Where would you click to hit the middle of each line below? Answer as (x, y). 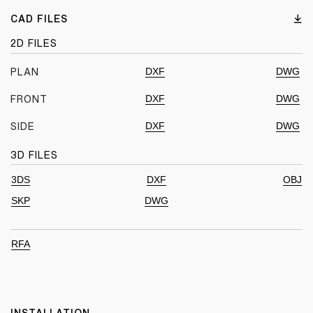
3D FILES (34, 155)
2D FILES (34, 43)
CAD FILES (39, 19)
